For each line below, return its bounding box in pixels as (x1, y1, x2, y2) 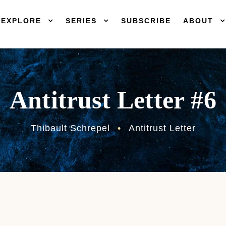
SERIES (65, 17, 97, 25)
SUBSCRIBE (121, 17, 171, 25)
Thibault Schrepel (30, 123, 110, 133)
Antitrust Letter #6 (10, 86, 216, 114)
